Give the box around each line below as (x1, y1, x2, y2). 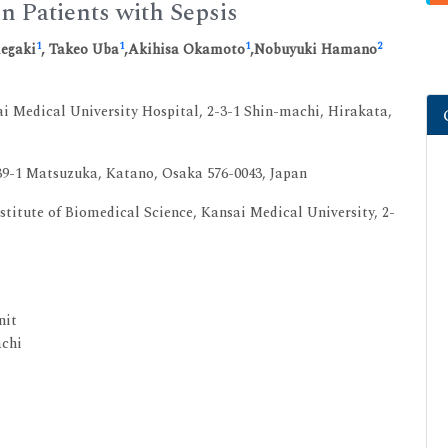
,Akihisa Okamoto (124, 38, 245, 60)
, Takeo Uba (41, 38, 119, 60)
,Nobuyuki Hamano (250, 38, 377, 60)
